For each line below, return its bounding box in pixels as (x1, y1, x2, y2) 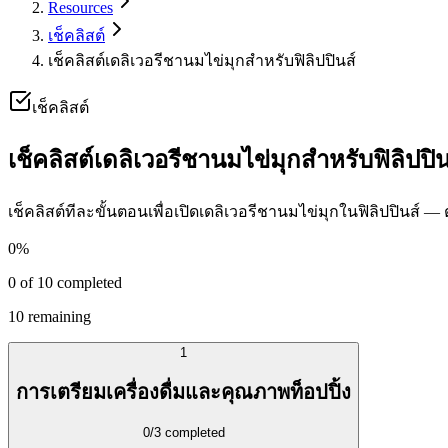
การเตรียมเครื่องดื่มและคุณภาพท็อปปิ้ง (16, 381, 351, 404)
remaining (24, 307, 91, 325)
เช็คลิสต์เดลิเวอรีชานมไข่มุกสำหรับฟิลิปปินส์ (48, 52, 356, 69)
